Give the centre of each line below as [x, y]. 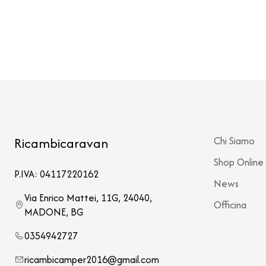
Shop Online [239, 162]
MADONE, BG [53, 212]
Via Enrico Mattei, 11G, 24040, [88, 198]
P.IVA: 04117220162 [56, 174]
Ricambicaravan [61, 143]
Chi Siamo [234, 141]
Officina [230, 205]
